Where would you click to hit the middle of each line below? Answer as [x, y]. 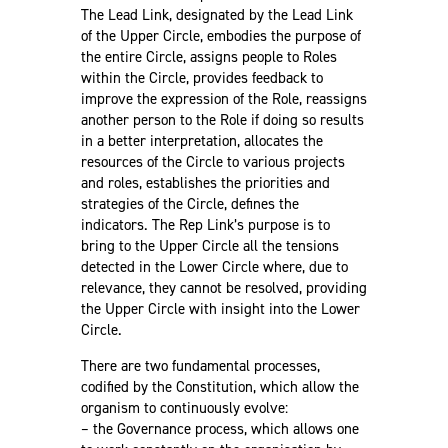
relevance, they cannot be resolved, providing [223, 287]
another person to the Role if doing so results [222, 119]
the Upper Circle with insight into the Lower [220, 308]
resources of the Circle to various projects [212, 161]
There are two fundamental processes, [200, 365]
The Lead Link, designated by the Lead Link [216, 14]
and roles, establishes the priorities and [205, 182]
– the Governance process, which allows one [219, 428]
